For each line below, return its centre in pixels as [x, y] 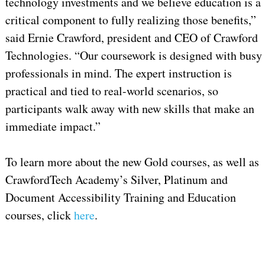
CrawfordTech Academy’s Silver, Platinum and [116, 179]
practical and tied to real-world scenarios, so [112, 91]
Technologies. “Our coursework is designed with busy [133, 55]
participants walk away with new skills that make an [130, 108]
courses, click [39, 215]
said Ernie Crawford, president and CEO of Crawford [131, 37]
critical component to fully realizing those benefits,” [130, 20]
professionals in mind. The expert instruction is [118, 73]
